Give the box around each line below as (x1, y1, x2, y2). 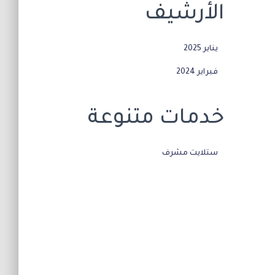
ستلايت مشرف (161, 149, 218, 158)
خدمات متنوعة (87, 108, 224, 131)
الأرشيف (144, 4, 224, 26)
